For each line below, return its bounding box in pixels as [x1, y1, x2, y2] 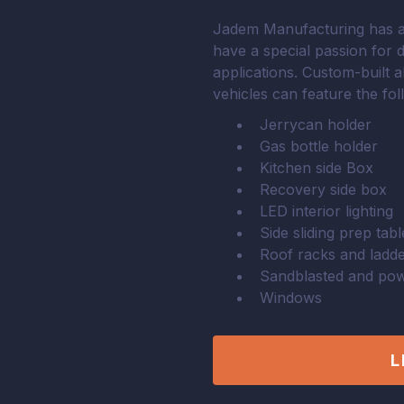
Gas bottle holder [259, 137, 378, 155]
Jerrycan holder [259, 115, 372, 133]
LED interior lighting [259, 202, 393, 220]
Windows [259, 289, 322, 307]
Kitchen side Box [259, 159, 373, 177]
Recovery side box [259, 180, 387, 198]
